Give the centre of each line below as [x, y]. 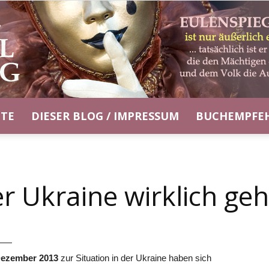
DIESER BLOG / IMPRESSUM [105, 116]
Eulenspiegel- [160, 136]
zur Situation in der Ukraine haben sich [135, 258]
